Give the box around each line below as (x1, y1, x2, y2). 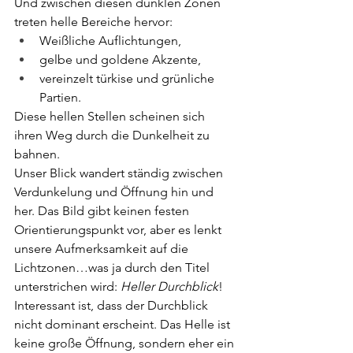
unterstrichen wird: (14, 278, 121, 294)
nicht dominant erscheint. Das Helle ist (14, 316, 233, 332)
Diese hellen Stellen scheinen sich (14, 108, 208, 124)
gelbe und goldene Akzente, (39, 51, 201, 67)
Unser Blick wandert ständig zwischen (14, 165, 226, 180)
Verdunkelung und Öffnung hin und (14, 184, 217, 199)
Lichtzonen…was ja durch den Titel (14, 259, 213, 275)
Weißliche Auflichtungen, (39, 32, 181, 48)
